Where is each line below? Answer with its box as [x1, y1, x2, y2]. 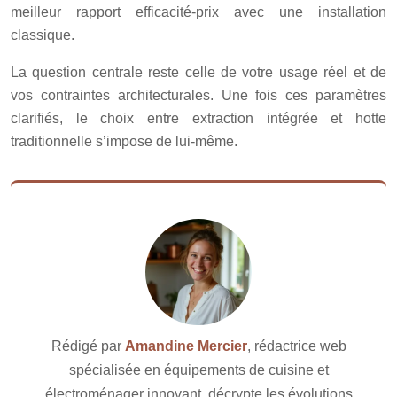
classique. [11, 27, 74, 43]
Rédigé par [51, 338, 125, 354]
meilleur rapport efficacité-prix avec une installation [11, 4, 386, 19]
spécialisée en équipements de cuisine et [68, 362, 329, 378]
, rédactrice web [246, 338, 346, 354]
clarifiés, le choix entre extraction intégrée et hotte [11, 110, 386, 126]
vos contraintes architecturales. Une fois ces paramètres [11, 87, 386, 103]
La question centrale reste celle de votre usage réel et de [11, 64, 386, 80]
